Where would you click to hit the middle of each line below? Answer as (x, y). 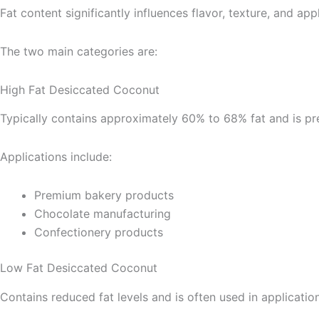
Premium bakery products (104, 195)
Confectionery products (99, 232)
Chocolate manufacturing (103, 214)
